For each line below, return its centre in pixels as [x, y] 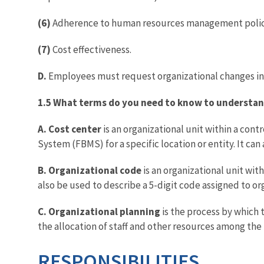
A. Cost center [70, 129]
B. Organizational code [90, 170]
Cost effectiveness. [91, 49]
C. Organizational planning [99, 211]
